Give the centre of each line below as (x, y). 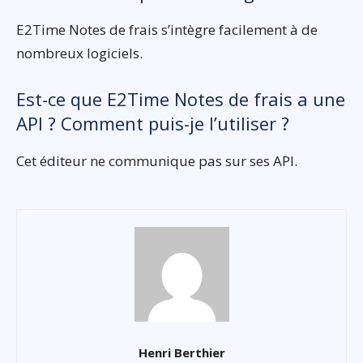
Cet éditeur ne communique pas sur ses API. (157, 160)
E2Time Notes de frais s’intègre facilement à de (167, 29)
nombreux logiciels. (79, 53)
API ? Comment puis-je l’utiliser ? (153, 123)
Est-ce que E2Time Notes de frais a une (181, 98)
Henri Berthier (181, 352)
